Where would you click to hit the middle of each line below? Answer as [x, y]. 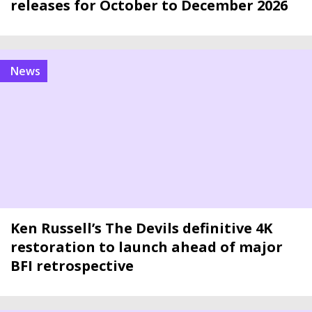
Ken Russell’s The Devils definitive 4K [141, 228]
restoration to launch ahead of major [147, 247]
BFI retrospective [72, 266]
